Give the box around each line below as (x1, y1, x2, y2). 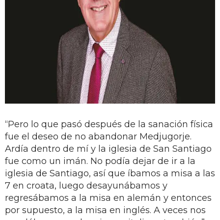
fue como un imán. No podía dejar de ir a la (5, 155, 195, 166)
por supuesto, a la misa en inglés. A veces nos (5, 204, 206, 216)
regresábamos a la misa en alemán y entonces (5, 192, 212, 203)
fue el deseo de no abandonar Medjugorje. (5, 131, 192, 142)
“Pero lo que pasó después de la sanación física (5, 118, 213, 130)
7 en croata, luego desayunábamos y (5, 180, 167, 191)
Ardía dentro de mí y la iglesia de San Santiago (5, 143, 212, 154)
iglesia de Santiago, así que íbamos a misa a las (5, 167, 215, 179)
